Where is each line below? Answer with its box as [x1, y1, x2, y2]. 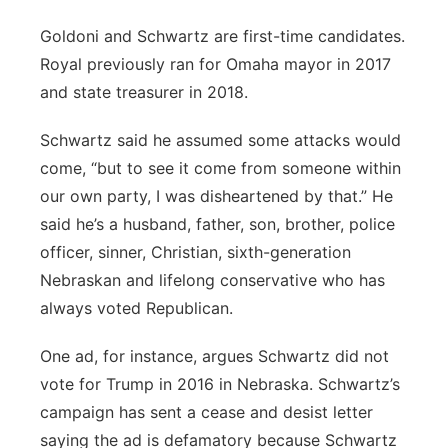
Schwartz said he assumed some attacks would [40, 130, 401, 150]
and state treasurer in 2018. [40, 82, 253, 102]
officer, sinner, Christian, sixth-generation [40, 242, 351, 262]
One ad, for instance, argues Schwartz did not [40, 346, 389, 366]
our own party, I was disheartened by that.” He [40, 186, 393, 206]
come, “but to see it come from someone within [40, 158, 401, 178]
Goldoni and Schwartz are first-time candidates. [40, 26, 405, 46]
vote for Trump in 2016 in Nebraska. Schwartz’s [40, 374, 400, 394]
